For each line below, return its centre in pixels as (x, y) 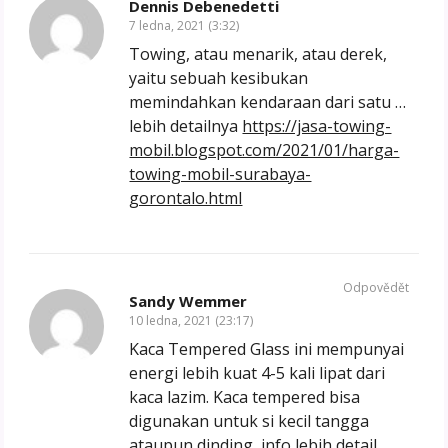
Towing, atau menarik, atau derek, (258, 54)
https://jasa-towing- (317, 126)
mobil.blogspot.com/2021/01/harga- (264, 150)
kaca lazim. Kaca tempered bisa (245, 397)
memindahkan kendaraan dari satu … (268, 102)
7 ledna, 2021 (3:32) (184, 26)
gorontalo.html (186, 198)
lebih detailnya (186, 126)
